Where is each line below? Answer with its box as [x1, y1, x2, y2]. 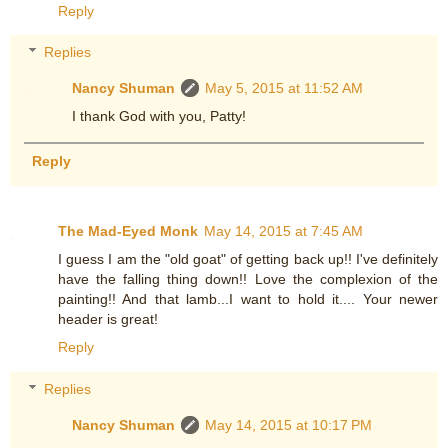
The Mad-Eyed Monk [58, 223, 198, 240]
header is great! [58, 311, 158, 328]
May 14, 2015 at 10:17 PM [205, 416, 373, 433]
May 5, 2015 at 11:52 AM [205, 80, 364, 97]
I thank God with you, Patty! [72, 108, 247, 125]
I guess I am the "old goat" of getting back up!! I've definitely [58, 251, 438, 268]
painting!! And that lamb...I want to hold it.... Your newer [58, 291, 438, 308]
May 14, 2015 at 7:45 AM [204, 223, 363, 240]
